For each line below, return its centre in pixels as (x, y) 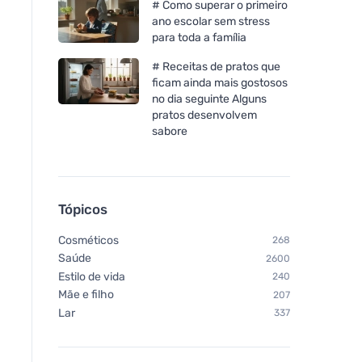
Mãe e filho (86, 295)
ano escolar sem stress (211, 21)
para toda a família (199, 37)
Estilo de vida (92, 276)
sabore (170, 131)
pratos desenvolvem (204, 115)
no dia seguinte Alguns (209, 99)
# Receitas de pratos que (216, 66)
